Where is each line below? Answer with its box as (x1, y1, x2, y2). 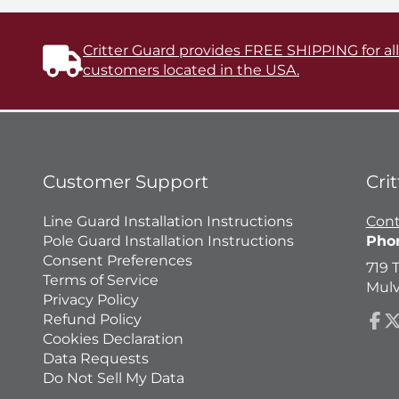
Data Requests (43, 349, 149, 367)
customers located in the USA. (83, 61, 299, 79)
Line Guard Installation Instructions (43, 212, 293, 230)
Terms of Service (43, 271, 159, 289)
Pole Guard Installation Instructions (43, 232, 294, 249)
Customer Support (43, 170, 208, 192)
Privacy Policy (43, 290, 139, 308)
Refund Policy (43, 310, 142, 328)
